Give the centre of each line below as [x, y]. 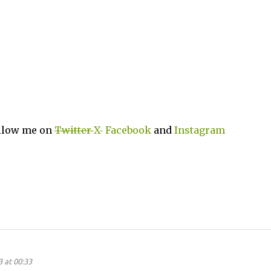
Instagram [199, 130]
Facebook [129, 130]
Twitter [74, 130]
